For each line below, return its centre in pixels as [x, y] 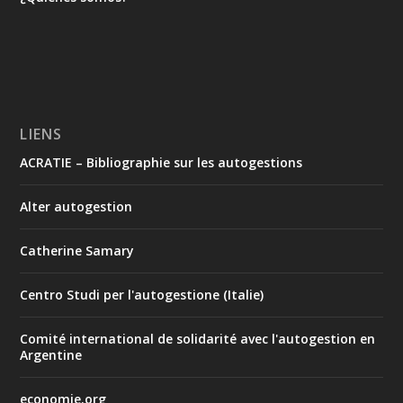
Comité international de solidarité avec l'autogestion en [198, 339]
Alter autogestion [76, 207]
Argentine [51, 355]
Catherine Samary [77, 251]
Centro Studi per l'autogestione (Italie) [142, 295]
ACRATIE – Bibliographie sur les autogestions [161, 163]
